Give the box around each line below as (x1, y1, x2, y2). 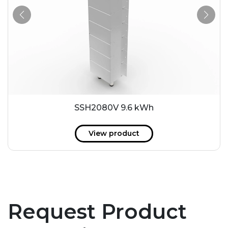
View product (89, 129, 139, 138)
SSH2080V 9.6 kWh (74, 103, 154, 113)
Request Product (8, 199, 187, 224)
